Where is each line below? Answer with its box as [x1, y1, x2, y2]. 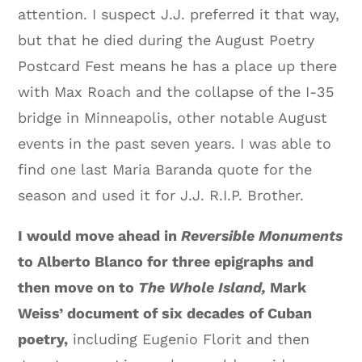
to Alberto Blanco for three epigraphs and [18, 253, 314, 271]
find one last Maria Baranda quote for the [18, 161, 313, 179]
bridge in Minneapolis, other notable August [18, 109, 328, 127]
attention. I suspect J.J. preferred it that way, [18, 6, 340, 23]
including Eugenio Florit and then [68, 330, 310, 348]
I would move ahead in [18, 227, 178, 245]
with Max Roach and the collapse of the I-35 [18, 83, 335, 101]
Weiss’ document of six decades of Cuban [18, 305, 313, 322]
